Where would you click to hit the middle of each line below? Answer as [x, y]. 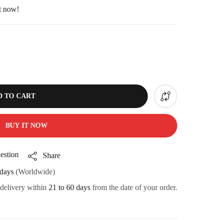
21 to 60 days [69, 188]
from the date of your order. [134, 188]
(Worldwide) [34, 172]
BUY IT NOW [26, 125]
